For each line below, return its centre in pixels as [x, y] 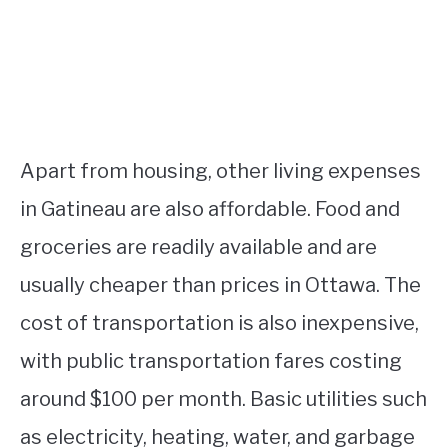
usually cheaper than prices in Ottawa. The [220, 284]
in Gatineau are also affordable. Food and [210, 208]
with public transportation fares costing [211, 360]
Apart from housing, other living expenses [220, 170]
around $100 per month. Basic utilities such [223, 398]
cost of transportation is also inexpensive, [219, 322]
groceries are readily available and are [198, 246]
